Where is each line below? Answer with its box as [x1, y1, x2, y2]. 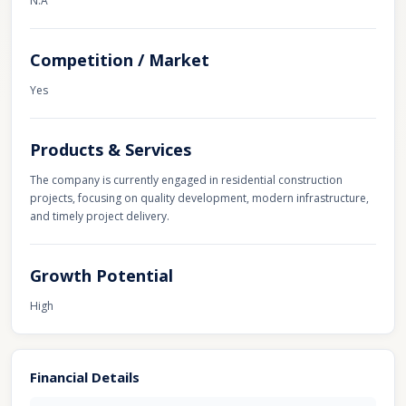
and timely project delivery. [30, 208, 169, 224]
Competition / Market [30, 49, 209, 71]
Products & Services [30, 139, 191, 160]
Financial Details [30, 368, 140, 386]
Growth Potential [30, 265, 173, 286]
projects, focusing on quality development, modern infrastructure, [30, 190, 369, 206]
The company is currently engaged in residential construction [30, 172, 343, 188]
